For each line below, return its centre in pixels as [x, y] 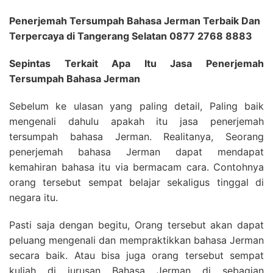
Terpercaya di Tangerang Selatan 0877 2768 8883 [131, 36]
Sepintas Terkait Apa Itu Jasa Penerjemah [136, 63]
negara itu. [34, 197]
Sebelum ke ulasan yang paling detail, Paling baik [136, 106]
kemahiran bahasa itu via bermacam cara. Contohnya [136, 167]
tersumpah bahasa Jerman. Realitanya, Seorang [136, 136]
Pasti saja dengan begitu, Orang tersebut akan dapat [136, 225]
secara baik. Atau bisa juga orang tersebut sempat [136, 255]
